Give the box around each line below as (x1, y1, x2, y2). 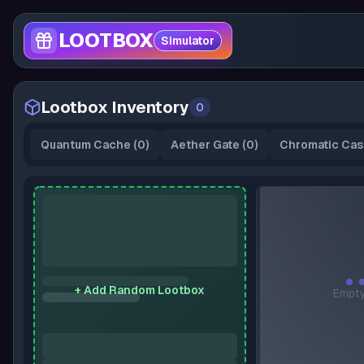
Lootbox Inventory (41, 98, 189, 116)
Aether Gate (171, 138, 240, 151)
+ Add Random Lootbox (75, 284, 206, 297)
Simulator (160, 34, 214, 47)
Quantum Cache (41, 138, 131, 151)
